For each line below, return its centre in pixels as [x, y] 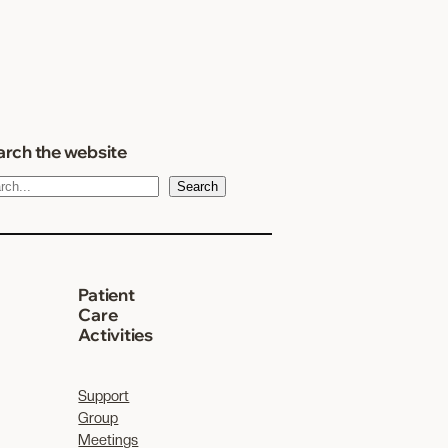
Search [198, 186]
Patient [106, 294]
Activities [115, 334]
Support [104, 395]
